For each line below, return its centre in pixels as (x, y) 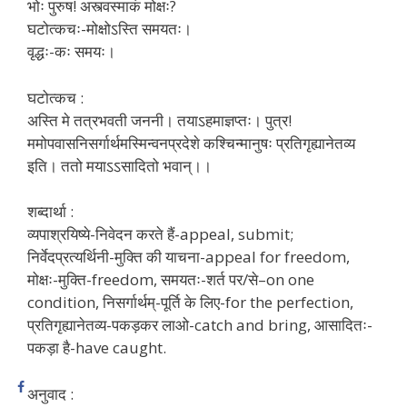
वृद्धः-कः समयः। (71, 52)
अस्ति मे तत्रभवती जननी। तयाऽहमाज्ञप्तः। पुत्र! (159, 120)
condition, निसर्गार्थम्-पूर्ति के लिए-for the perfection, (190, 303)
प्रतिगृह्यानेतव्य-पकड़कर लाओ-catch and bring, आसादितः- (200, 325)
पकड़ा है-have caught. (97, 348)
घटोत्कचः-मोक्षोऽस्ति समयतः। (109, 29)
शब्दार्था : (50, 212)
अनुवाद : (50, 393)
